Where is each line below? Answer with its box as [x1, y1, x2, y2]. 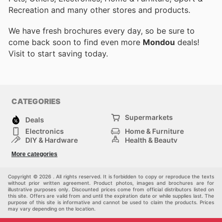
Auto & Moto [125, 154, 166, 163]
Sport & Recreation [25, 145, 88, 154]
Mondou [143, 37, 175, 47]
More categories [11, 151, 57, 158]
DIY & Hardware [25, 136, 78, 145]
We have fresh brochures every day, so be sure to [8, 25, 195, 36]
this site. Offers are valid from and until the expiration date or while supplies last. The [8, 193, 214, 199]
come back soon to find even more [8, 37, 143, 47]
